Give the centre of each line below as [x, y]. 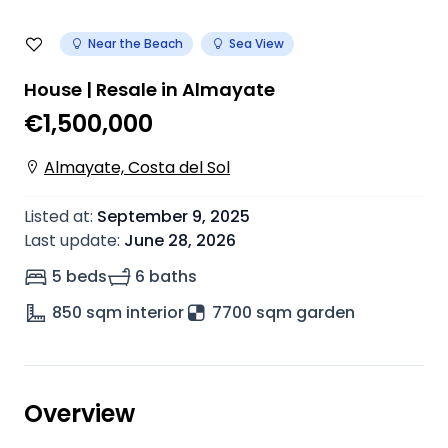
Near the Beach [135, 43]
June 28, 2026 [180, 240]
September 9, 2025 [173, 216]
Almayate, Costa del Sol [137, 167]
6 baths [166, 276]
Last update [70, 240]
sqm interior [135, 312]
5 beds [79, 276]
